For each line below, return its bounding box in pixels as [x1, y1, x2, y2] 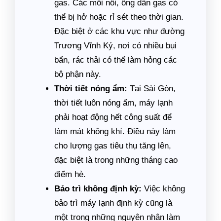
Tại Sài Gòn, [127, 84, 176, 93]
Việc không [142, 184, 185, 193]
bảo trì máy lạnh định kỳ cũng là [54, 198, 172, 208]
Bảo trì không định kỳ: [54, 184, 142, 193]
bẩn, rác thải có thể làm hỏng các [54, 55, 177, 65]
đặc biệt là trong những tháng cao [54, 155, 178, 165]
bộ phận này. [54, 70, 101, 79]
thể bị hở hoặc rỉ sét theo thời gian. [54, 12, 184, 22]
